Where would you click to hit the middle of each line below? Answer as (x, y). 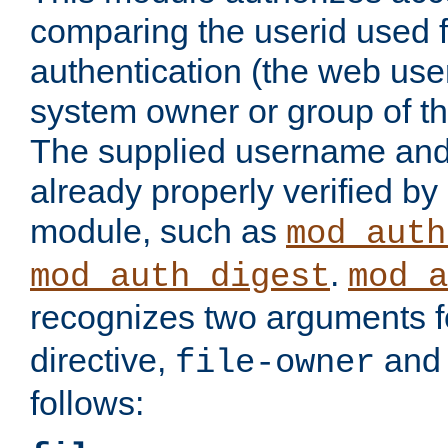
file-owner (275, 363)
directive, (102, 360)
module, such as (158, 231)
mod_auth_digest (180, 277)
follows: (87, 403)
